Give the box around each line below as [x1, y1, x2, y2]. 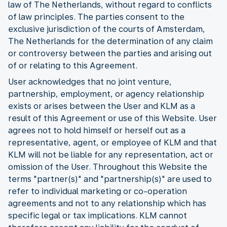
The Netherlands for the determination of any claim [8, 36, 213, 46]
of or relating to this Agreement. [8, 60, 137, 70]
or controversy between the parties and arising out [8, 48, 212, 58]
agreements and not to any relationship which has [8, 198, 206, 208]
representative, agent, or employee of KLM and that [8, 137, 217, 147]
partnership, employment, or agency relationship [8, 89, 204, 99]
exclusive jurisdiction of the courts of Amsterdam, [8, 24, 205, 34]
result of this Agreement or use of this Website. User [8, 113, 217, 123]
